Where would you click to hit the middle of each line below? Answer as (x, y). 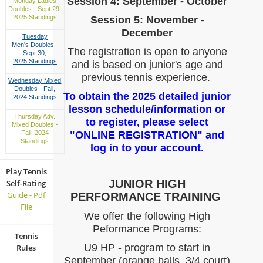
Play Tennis (26, 171)
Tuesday (35, 37)
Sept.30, (35, 53)
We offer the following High (147, 216)
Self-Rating (26, 183)
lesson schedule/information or (147, 109)
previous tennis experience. (147, 78)
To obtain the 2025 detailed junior (147, 97)
